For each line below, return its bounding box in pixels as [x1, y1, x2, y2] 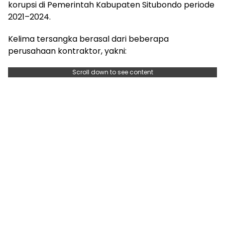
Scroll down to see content [72, 67, 153, 76]
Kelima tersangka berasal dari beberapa [8, 33, 169, 45]
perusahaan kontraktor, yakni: [8, 45, 127, 57]
